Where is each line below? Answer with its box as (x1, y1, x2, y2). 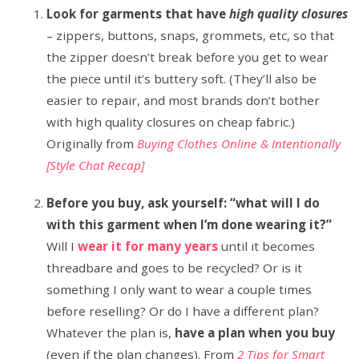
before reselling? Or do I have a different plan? (46, 303, 320, 319)
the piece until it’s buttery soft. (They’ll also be (46, 71, 317, 87)
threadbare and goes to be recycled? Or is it (46, 260, 303, 276)
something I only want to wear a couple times (46, 281, 313, 297)
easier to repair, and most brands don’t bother (46, 92, 321, 108)
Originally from (46, 135, 138, 151)
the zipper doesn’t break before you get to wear (46, 49, 329, 65)
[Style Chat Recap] (46, 157, 145, 173)
